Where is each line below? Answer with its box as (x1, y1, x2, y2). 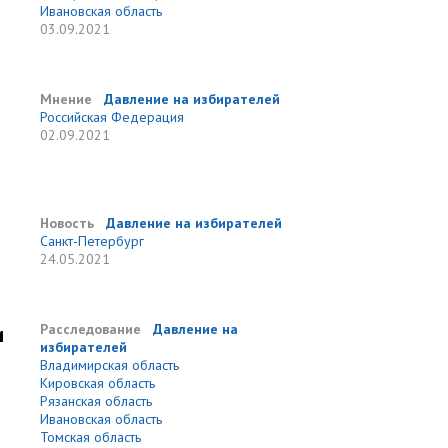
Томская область (40, 428, 142, 446)
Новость (40, 214, 95, 232)
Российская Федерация (40, 108, 185, 126)
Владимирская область (40, 356, 180, 374)
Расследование (40, 320, 142, 338)
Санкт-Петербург (40, 232, 145, 250)
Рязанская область (40, 392, 153, 410)
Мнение (40, 90, 93, 108)
